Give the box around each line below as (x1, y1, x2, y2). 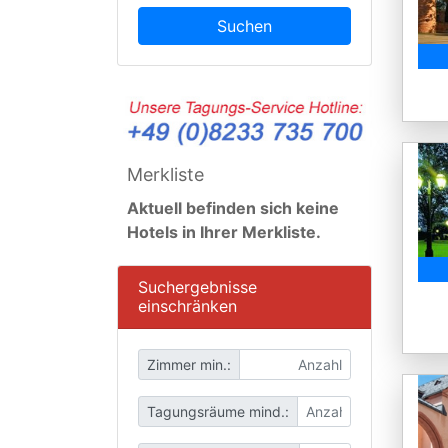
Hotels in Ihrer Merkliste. (127, 222, 325, 243)
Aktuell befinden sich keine (127, 198, 339, 219)
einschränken (138, 296, 237, 317)
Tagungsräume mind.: (147, 403, 289, 421)
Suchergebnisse (138, 277, 257, 298)
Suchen (217, 16, 272, 36)
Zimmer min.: (147, 356, 231, 374)
